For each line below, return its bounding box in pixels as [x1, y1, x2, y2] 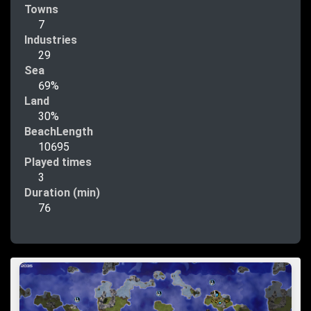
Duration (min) [24, 185, 100, 199]
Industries [24, 33, 77, 47]
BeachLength [24, 124, 93, 138]
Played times [24, 155, 92, 169]
